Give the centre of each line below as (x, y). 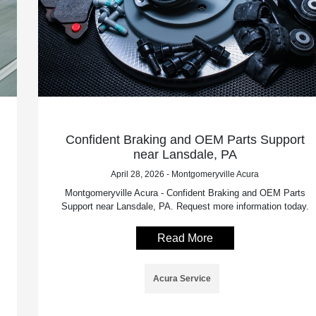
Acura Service (182, 278)
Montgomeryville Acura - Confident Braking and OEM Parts (185, 193)
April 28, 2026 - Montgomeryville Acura (185, 174)
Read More (185, 238)
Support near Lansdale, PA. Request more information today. (185, 206)
